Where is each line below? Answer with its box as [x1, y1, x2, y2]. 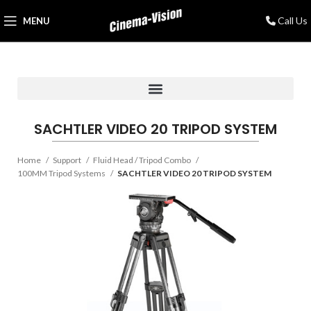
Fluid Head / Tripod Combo [93, 155, 192, 165]
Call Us [275, 15, 308, 26]
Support [53, 155, 83, 165]
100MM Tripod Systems [17, 168, 107, 178]
